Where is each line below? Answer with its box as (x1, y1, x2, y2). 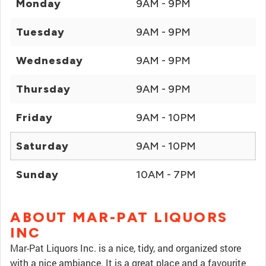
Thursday (16, 83, 71, 96)
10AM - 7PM (136, 168, 196, 181)
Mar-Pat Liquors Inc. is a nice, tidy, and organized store (10, 242, 241, 254)
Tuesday (16, 26, 65, 39)
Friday (16, 111, 53, 124)
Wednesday (16, 54, 83, 67)
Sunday (16, 168, 59, 181)
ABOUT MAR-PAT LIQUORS (10, 208, 228, 226)
